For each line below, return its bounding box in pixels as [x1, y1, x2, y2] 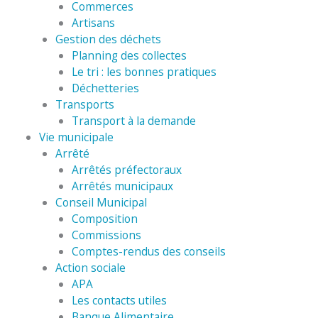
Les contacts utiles [72, 292, 168, 309]
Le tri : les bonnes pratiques [72, 64, 217, 80]
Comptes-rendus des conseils [72, 243, 226, 260]
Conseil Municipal [55, 194, 148, 211]
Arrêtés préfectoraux [72, 162, 182, 178]
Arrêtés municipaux [72, 178, 174, 194]
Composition [72, 211, 138, 227]
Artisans [72, 15, 116, 31]
